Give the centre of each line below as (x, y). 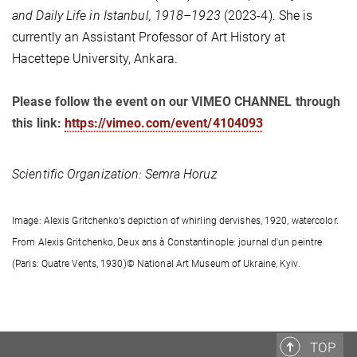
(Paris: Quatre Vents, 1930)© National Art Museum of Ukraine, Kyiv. (156, 264)
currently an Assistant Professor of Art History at (149, 37)
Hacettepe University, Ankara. (95, 59)
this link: (39, 124)
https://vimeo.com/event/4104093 (164, 124)
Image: (28, 221)
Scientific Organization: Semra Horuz (115, 175)
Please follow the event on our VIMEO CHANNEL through (177, 102)
